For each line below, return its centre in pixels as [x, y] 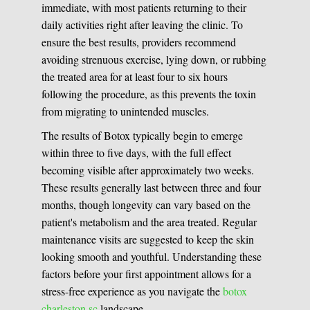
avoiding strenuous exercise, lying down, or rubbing [154, 60]
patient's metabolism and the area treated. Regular [149, 222]
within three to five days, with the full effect [137, 153]
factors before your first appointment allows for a [147, 274]
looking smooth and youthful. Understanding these [152, 257]
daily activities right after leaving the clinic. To [143, 25]
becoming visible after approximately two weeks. [148, 170]
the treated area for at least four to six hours [135, 77]
